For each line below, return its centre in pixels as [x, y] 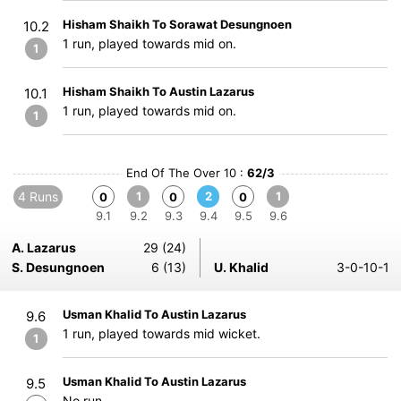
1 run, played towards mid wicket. [162, 333]
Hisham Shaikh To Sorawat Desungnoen [177, 24]
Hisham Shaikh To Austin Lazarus [158, 91]
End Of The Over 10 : [187, 173]
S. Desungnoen [58, 267]
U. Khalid [241, 267]
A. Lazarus [44, 247]
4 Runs [38, 196]
